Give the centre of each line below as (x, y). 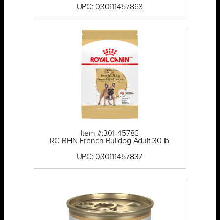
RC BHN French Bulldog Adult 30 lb (110, 141)
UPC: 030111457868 (110, 7)
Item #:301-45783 (110, 133)
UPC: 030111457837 (110, 157)
